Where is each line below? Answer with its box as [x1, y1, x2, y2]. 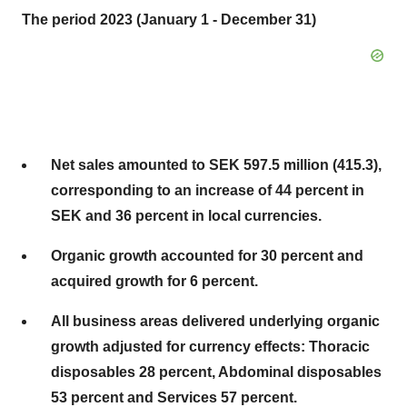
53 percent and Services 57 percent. [51, 390, 297, 405]
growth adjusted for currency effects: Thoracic [51, 339, 370, 354]
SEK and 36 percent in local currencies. [51, 208, 322, 223]
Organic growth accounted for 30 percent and [51, 248, 363, 263]
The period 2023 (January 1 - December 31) [22, 12, 316, 27]
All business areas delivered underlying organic [51, 313, 380, 329]
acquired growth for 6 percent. [51, 273, 258, 289]
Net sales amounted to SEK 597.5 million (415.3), [51, 157, 382, 173]
